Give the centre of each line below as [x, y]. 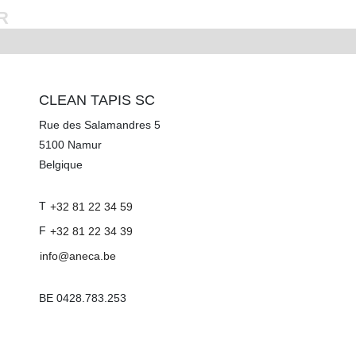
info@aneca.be [78, 255]
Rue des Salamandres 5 [100, 124]
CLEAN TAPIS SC [97, 100]
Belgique [61, 164]
